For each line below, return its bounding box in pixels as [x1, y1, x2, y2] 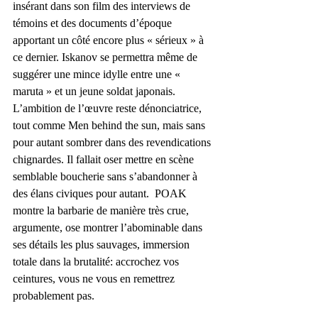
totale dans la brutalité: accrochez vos [13, 255, 182, 268]
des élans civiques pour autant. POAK [13, 187, 190, 199]
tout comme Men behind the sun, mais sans [13, 119, 208, 131]
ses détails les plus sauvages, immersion [13, 238, 192, 251]
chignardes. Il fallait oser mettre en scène [13, 153, 197, 165]
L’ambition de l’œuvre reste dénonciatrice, [13, 102, 204, 114]
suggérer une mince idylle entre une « [13, 67, 183, 80]
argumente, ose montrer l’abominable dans [13, 221, 205, 234]
